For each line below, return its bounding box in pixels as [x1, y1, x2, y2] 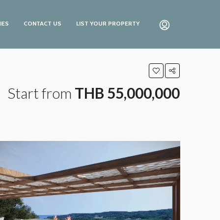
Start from [7, 84, 75, 102]
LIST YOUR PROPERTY [76, 19, 139, 27]
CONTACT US [24, 19, 61, 27]
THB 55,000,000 [75, 84, 180, 102]
